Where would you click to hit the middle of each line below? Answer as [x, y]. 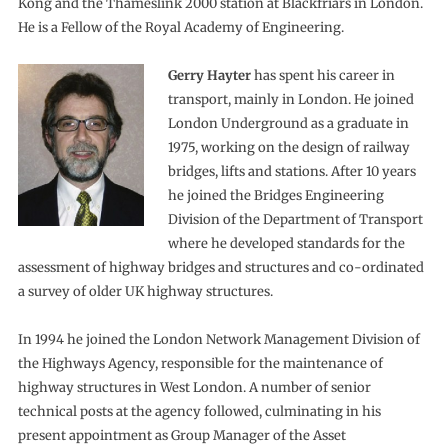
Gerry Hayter [209, 76]
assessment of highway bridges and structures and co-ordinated [220, 268]
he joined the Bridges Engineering [275, 196]
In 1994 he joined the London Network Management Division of [218, 340]
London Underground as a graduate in [288, 124]
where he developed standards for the [286, 244]
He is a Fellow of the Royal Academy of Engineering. [180, 28]
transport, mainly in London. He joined [290, 100]
